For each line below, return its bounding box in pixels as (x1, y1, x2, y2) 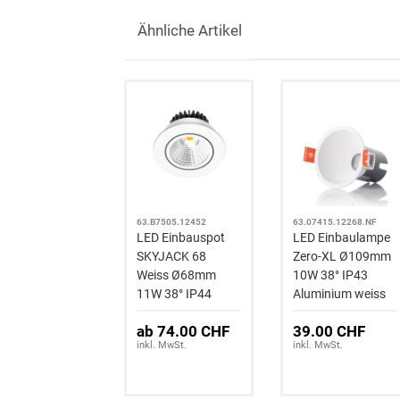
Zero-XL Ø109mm (293, 248, 392, 263)
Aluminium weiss (293, 286, 387, 301)
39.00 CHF (293, 321, 366, 340)
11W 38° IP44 (137, 286, 212, 301)
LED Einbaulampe (293, 229, 391, 245)
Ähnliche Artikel (137, 21, 242, 40)
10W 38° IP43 (293, 267, 369, 282)
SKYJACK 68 (137, 248, 207, 263)
